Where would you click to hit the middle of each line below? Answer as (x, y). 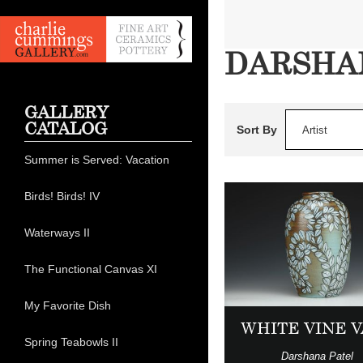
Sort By (256, 130)
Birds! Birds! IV (62, 196)
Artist (314, 130)
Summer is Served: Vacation (97, 160)
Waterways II (57, 233)
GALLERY (66, 113)
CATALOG (66, 129)
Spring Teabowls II (71, 342)
